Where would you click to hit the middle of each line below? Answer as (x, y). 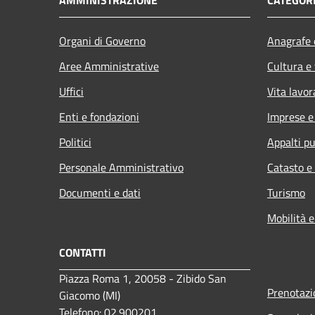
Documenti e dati (100, 193)
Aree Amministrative (109, 66)
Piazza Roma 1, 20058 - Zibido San (143, 279)
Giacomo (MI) (90, 296)
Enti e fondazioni (99, 117)
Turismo (286, 193)
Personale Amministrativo (121, 168)
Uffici (71, 92)
